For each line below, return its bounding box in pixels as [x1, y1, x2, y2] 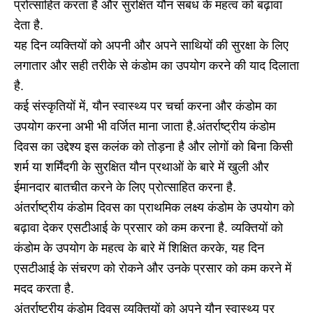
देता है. [14, 17, 43, 32]
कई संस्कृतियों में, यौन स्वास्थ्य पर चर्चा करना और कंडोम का [14, 99, 277, 113]
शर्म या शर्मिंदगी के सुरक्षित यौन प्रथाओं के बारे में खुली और [14, 159, 269, 174]
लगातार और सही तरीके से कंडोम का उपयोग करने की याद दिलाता [14, 58, 299, 73]
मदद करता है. [14, 281, 74, 296]
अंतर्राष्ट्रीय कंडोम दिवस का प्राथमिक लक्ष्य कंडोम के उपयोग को [14, 200, 294, 214]
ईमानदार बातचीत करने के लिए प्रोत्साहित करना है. [14, 180, 236, 194]
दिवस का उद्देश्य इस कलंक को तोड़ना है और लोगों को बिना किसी [14, 139, 293, 154]
